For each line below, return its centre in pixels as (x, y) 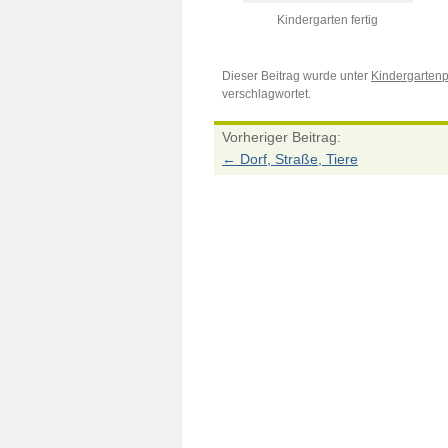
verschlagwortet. (266, 94)
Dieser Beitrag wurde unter (296, 76)
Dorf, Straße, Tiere (297, 159)
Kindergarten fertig (328, 20)
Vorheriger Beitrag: (281, 137)
